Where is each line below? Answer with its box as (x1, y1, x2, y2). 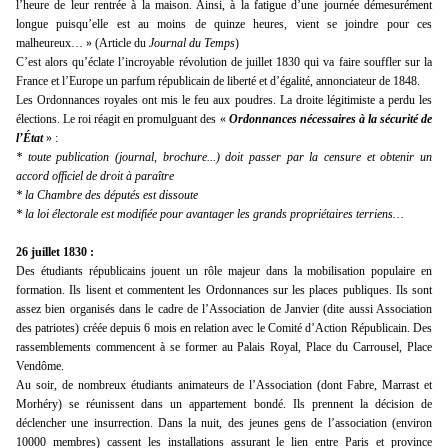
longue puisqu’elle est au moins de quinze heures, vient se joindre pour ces (16, 17, 432, 32)
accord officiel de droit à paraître (16, 169, 174, 184)
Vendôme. (16, 359, 64, 374)
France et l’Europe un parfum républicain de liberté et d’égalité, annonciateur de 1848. (16, 74, 420, 89)
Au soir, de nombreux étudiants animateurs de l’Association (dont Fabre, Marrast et (16, 378, 432, 393)
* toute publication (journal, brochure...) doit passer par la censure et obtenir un (16, 150, 432, 165)
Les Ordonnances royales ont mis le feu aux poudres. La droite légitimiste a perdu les (16, 93, 432, 108)
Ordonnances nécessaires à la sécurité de (228, 112, 433, 127)
